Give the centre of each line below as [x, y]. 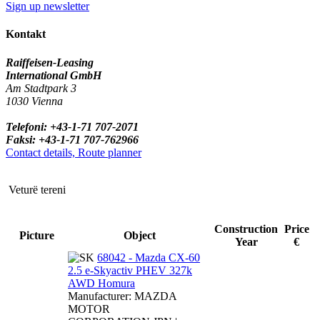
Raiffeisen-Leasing [50, 62]
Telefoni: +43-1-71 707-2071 [72, 126]
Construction [246, 229]
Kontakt [26, 34]
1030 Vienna [34, 101]
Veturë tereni [37, 189]
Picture [36, 235]
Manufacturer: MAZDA [122, 296]
